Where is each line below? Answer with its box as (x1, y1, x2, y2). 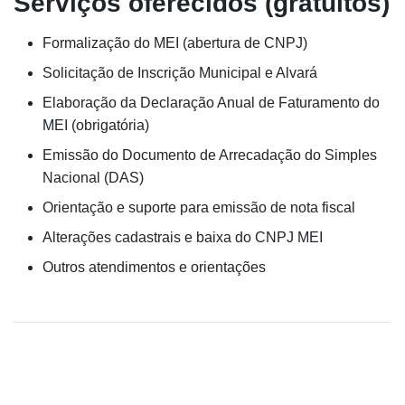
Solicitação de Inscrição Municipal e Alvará (42, 65, 317, 80)
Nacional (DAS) (42, 170, 144, 185)
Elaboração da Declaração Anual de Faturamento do (42, 95, 380, 110)
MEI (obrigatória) (42, 118, 149, 133)
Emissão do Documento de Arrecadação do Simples (42, 147, 377, 163)
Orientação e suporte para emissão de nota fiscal (42, 200, 355, 215)
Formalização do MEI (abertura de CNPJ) (42, 35, 307, 51)
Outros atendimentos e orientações (42, 259, 266, 275)
